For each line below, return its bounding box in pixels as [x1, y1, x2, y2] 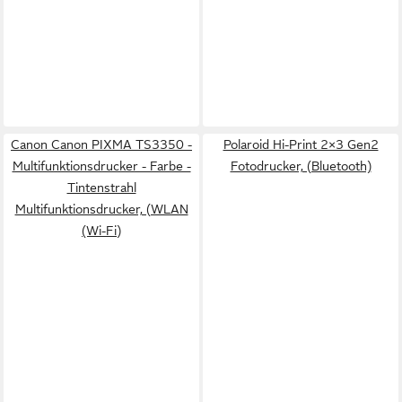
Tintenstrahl [66, 180, 136, 195]
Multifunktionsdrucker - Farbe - [12, 159, 191, 173]
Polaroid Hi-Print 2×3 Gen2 [223, 137, 379, 152]
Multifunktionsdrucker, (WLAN [14, 202, 188, 216]
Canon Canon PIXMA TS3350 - [11, 137, 192, 152]
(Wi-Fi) [82, 223, 121, 238]
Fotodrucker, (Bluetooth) [230, 159, 371, 173]
